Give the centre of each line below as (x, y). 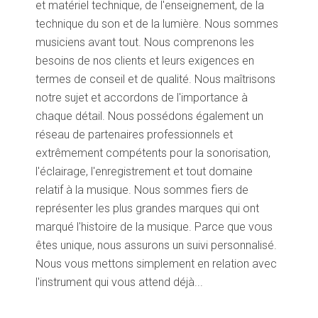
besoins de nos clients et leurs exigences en (145, 60)
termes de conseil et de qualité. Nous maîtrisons (155, 79)
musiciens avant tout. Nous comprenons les (145, 42)
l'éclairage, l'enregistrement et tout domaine (144, 171)
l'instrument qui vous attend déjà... (119, 282)
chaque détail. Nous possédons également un (149, 116)
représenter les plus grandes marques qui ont (147, 208)
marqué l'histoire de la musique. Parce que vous (154, 226)
